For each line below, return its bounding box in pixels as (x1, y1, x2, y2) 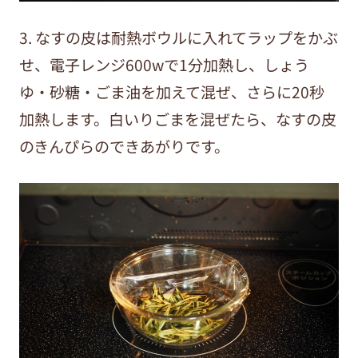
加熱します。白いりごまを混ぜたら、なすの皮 (18, 108, 336, 131)
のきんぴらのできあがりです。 (18, 135, 229, 158)
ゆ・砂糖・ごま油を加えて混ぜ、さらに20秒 (18, 81, 324, 104)
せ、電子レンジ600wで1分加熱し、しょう (18, 54, 309, 77)
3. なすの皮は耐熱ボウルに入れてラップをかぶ (18, 26, 338, 50)
